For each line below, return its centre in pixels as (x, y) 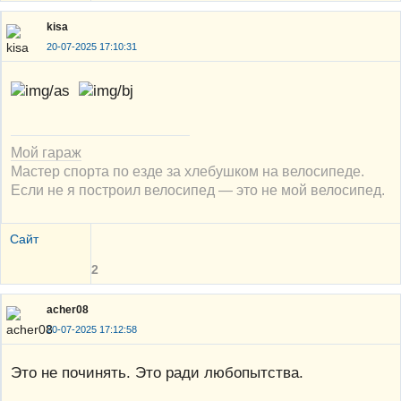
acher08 (68, 309)
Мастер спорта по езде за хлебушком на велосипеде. (188, 171)
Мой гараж (46, 152)
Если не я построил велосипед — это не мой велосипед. (198, 189)
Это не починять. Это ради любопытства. (157, 373)
